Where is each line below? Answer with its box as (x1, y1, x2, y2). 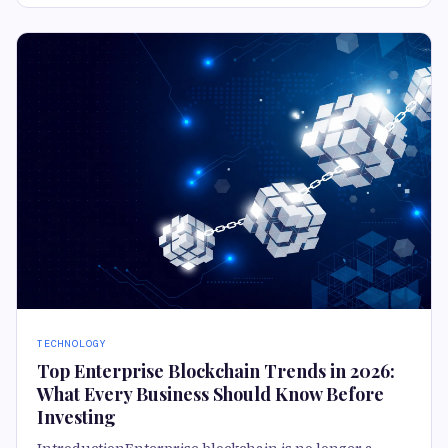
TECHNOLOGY (37, 337, 107, 350)
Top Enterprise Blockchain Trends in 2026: (37, 359, 395, 383)
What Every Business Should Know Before (37, 382, 384, 406)
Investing (37, 405, 116, 429)
